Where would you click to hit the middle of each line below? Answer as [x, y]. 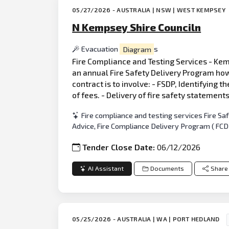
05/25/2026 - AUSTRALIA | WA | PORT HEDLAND [147, 219]
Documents [167, 169]
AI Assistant [106, 169]
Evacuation [101, 49]
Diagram [137, 49]
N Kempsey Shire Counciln [137, 27]
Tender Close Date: [120, 147]
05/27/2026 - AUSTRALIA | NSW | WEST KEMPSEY [150, 10]
